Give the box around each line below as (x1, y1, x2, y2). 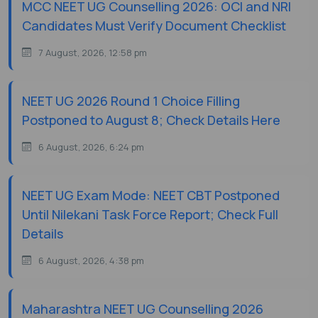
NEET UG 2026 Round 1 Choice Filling (22, 92, 240, 109)
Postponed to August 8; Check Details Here (22, 111, 280, 128)
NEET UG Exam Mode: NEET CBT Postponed (22, 186, 280, 204)
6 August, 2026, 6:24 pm (38, 140, 144, 153)
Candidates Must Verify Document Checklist (22, 16, 286, 34)
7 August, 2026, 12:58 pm (38, 45, 147, 59)
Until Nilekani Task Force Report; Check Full (22, 205, 278, 223)
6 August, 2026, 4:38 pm (38, 253, 144, 267)
